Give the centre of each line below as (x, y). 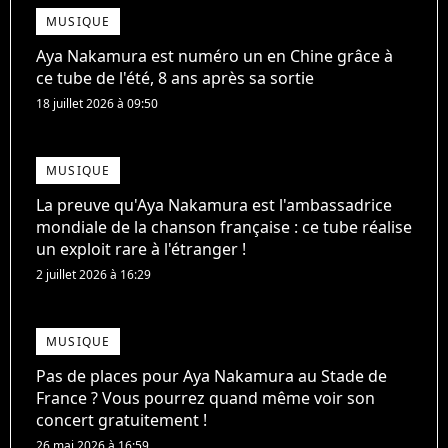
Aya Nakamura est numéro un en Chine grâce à (214, 55)
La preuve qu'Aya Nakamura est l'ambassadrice (214, 204)
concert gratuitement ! (121, 419)
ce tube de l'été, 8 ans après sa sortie (175, 77)
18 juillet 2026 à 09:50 (97, 103)
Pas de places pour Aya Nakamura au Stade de (211, 375)
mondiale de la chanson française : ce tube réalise (224, 226)
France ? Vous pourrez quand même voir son (205, 397)
